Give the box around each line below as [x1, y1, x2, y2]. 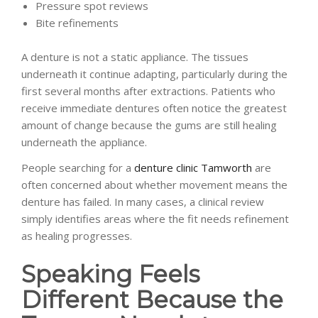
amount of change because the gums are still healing [21, 117, 277, 132]
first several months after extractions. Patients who [21, 83, 275, 98]
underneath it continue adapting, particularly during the [21, 66, 287, 81]
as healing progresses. [21, 228, 132, 243]
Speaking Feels [21, 259, 199, 288]
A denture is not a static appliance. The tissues [21, 49, 248, 64]
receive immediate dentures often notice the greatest [21, 100, 287, 115]
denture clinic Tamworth [131, 160, 252, 175]
